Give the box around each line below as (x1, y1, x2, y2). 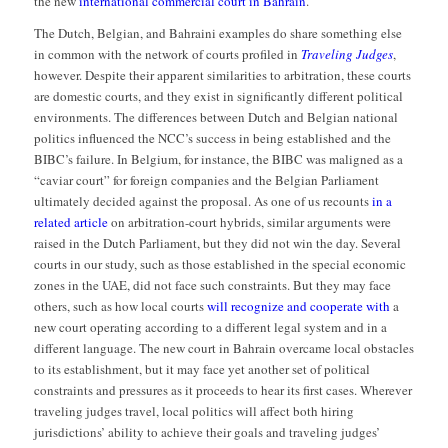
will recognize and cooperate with (206, 296, 390, 315)
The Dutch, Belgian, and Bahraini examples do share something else (33, 23, 402, 42)
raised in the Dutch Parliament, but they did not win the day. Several (33, 233, 401, 252)
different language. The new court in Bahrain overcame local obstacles (33, 338, 414, 357)
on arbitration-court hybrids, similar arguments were (107, 212, 391, 231)
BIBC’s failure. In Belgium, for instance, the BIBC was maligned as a (33, 149, 403, 168)
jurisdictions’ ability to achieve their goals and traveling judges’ (33, 422, 380, 441)
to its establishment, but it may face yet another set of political (33, 359, 370, 378)
